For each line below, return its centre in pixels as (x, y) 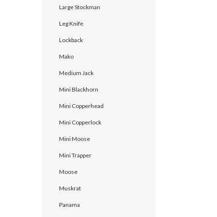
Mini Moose (75, 139)
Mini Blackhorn (79, 89)
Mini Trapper (75, 155)
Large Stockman (80, 7)
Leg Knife (71, 23)
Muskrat (70, 188)
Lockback (71, 40)
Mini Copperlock (80, 122)
